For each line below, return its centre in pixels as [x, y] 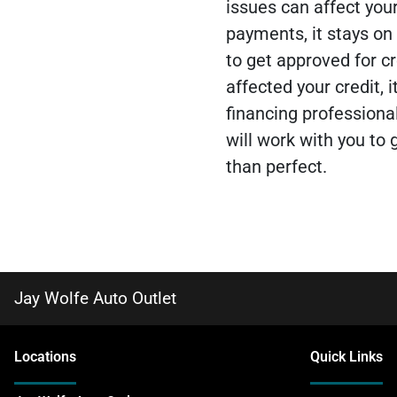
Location [42, 357]
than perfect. [276, 167]
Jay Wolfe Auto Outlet [95, 299]
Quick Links [346, 357]
